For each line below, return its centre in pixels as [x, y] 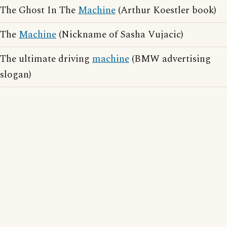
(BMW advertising [170, 59]
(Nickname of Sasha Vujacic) [120, 35]
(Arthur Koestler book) [166, 10]
